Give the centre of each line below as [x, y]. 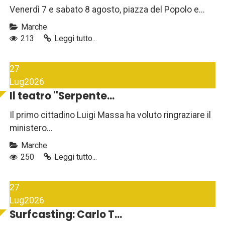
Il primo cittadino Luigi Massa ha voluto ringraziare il [110, 115]
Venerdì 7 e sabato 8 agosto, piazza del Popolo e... [107, 10]
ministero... [31, 128]
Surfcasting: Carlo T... [66, 215]
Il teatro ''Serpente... [62, 96]
